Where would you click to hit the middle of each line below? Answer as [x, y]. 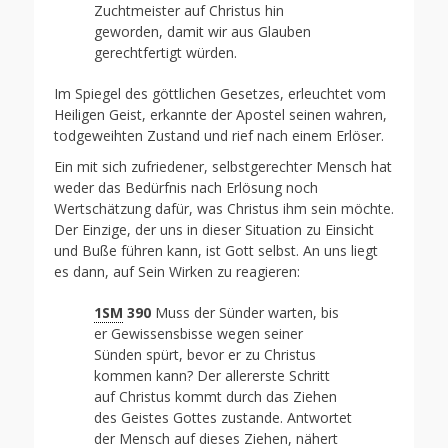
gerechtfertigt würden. [165, 52]
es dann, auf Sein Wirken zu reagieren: [177, 271]
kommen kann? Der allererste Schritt [212, 375]
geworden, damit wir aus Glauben [202, 31]
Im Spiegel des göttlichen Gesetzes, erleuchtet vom [220, 93]
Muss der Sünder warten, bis [245, 312]
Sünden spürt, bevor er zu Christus [205, 354]
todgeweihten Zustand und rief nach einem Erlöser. [219, 135]
